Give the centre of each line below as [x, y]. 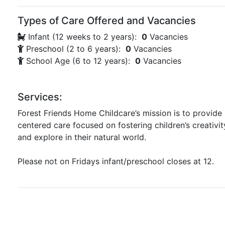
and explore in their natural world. [82, 137]
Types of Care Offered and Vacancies [107, 21]
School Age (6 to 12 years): [79, 61]
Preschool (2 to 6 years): [75, 49]
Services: [40, 97]
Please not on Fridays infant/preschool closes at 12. [116, 161]
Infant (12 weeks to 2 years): [84, 37]
